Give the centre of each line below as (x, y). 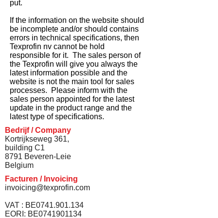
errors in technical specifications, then (74, 38)
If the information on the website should (77, 20)
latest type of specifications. (57, 117)
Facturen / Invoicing (41, 179)
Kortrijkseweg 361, (37, 139)
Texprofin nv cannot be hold (57, 46)
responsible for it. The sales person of (75, 55)
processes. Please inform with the (69, 90)
